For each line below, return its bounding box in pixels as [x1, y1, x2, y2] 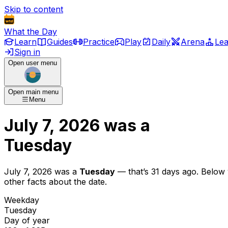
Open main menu [8, 88, 59, 96]
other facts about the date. [4, 176, 107, 187]
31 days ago [151, 166, 196, 177]
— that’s [115, 166, 149, 177]
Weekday [4, 194, 39, 205]
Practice [83, 37, 115, 47]
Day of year [4, 215, 50, 225]
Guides [47, 37, 73, 47]
